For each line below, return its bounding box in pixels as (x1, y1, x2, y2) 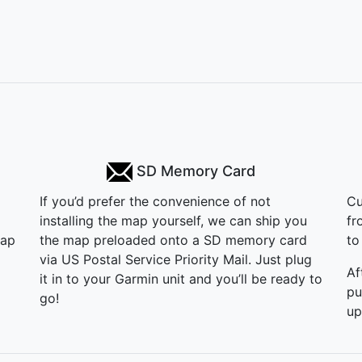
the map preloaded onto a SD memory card (40, 231, 307, 248)
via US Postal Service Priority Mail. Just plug (40, 250, 312, 267)
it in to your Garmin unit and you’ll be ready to (40, 270, 322, 287)
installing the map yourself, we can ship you (40, 212, 307, 229)
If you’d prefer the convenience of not (40, 192, 271, 209)
